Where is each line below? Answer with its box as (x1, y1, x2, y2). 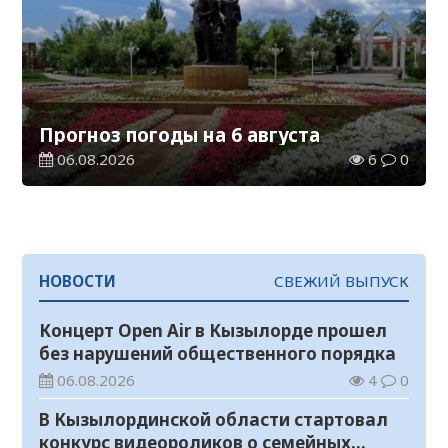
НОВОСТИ (39, 271, 117, 292)
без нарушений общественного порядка (39, 341, 397, 365)
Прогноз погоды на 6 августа (39, 121, 321, 147)
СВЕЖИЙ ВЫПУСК (273, 271, 409, 292)
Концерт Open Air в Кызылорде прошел (39, 318, 388, 342)
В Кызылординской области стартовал (39, 407, 389, 431)
